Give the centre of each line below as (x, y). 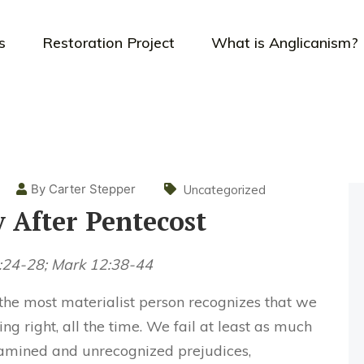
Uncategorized (225, 189)
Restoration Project (108, 42)
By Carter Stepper (83, 189)
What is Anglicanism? (284, 42)
